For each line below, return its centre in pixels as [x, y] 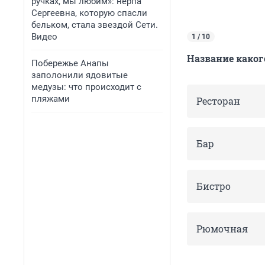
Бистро [214, 186]
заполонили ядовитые [80, 75]
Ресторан [218, 101]
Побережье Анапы [70, 63]
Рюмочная [222, 229]
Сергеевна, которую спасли [89, 13]
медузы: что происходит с [86, 87]
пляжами [51, 99]
